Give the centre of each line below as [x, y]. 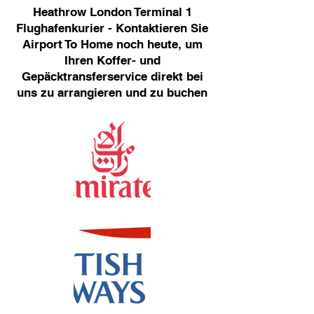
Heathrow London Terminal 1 [112, 12]
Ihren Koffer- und [112, 60]
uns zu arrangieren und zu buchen [112, 93]
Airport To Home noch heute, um [112, 44]
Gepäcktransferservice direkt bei [112, 76]
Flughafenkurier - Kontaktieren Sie [112, 28]
